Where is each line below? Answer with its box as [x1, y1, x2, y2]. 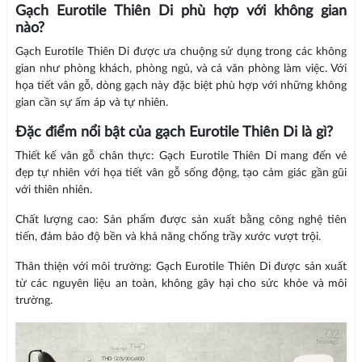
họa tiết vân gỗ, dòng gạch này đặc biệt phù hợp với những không [15, 80, 347, 92]
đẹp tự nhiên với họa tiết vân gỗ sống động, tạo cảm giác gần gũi [15, 167, 347, 179]
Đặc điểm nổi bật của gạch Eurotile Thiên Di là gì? [15, 125, 333, 141]
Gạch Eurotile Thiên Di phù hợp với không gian [15, 4, 347, 19]
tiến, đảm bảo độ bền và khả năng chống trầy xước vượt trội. [15, 231, 321, 243]
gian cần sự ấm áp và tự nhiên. [15, 97, 168, 109]
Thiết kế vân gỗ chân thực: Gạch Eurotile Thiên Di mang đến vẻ [15, 150, 347, 162]
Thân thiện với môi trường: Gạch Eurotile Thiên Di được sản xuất [15, 261, 347, 273]
